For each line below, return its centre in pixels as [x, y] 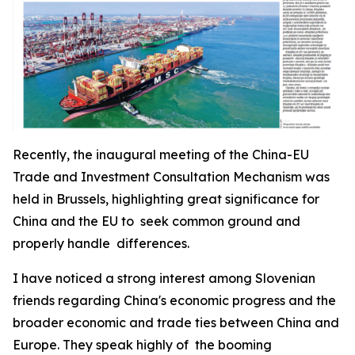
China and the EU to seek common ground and [157, 221]
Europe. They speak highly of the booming [142, 344]
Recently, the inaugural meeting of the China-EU [161, 154]
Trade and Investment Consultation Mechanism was [171, 176]
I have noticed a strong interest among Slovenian [164, 278]
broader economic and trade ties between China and [176, 322]
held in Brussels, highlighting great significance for [166, 198]
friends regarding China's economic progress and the [174, 300]
